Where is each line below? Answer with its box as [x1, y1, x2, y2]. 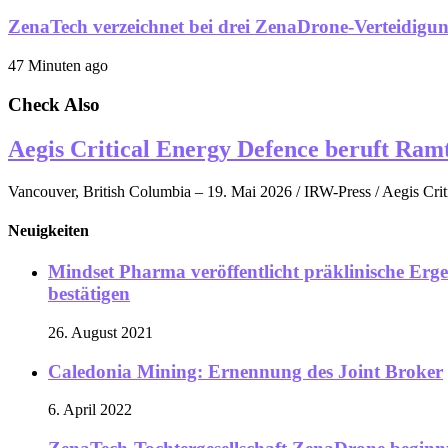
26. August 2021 [48, 323, 153, 341]
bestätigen [48, 283, 130, 305]
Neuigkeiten [8, 221, 89, 239]
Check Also [8, 93, 100, 115]
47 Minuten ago [8, 57, 108, 75]
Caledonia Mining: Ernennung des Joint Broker [48, 360, 443, 382]
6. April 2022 [48, 401, 132, 419]
